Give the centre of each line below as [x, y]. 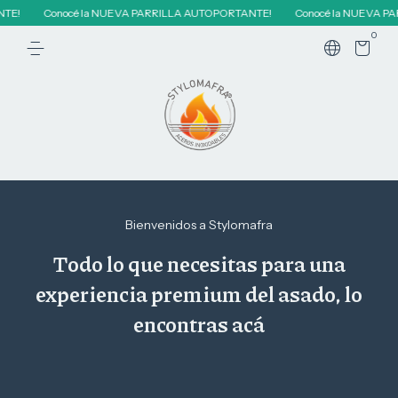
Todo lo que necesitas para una [199, 263]
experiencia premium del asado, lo [199, 293]
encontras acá [199, 323]
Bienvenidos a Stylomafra [199, 225]
